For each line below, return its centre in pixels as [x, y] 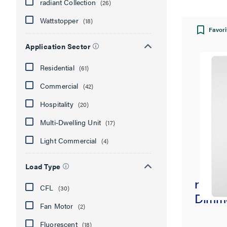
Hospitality [56, 104]
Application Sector [58, 46]
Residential [57, 67]
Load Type [43, 166]
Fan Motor [56, 206]
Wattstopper [59, 20]
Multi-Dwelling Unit [70, 122]
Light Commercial [68, 140]
